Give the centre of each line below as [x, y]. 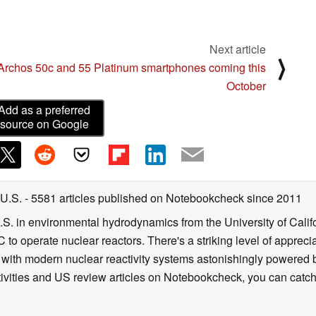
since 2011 [273, 197]
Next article [238, 49]
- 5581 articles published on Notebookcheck [134, 197]
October [246, 85]
